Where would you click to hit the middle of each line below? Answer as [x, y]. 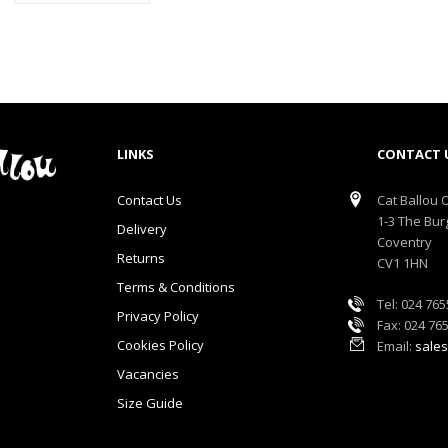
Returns [140, 258]
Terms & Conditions [175, 287]
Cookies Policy [160, 345]
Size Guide [149, 403]
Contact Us [149, 200]
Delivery [141, 229]
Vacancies [147, 374]
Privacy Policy [157, 316]
